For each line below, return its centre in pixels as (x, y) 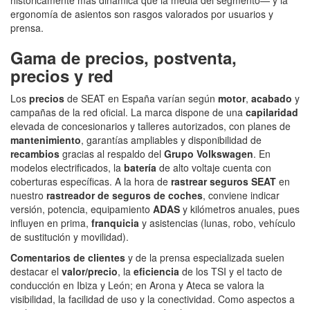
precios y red (62, 75)
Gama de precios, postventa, (124, 57)
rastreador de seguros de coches (125, 195)
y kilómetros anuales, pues (240, 209)
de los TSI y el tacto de (231, 271)
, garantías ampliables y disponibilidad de (171, 139)
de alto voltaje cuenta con (214, 167)
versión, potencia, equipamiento (82, 209)
